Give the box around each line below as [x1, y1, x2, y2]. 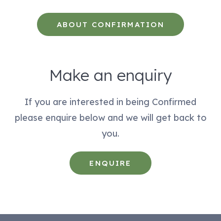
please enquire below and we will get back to [14, 111, 207, 123]
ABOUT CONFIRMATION [56, 19, 165, 29]
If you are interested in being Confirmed [25, 96, 196, 108]
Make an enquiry [49, 65, 172, 85]
